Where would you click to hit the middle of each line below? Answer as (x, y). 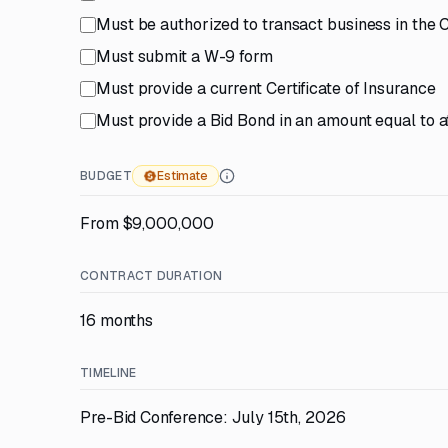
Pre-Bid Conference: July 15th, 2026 (213, 417)
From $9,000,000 (147, 223)
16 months (117, 320)
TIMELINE (108, 373)
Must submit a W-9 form (184, 56)
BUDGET (106, 176)
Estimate (182, 176)
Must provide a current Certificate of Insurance (266, 88)
